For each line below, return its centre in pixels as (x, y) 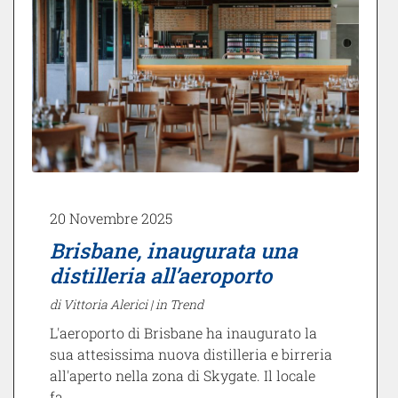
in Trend (179, 305)
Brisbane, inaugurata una (174, 251)
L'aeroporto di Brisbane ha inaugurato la (183, 333)
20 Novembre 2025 (111, 219)
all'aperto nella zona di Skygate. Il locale (183, 376)
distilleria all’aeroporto (161, 275)
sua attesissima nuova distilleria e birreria (191, 354)
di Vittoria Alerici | (103, 305)
